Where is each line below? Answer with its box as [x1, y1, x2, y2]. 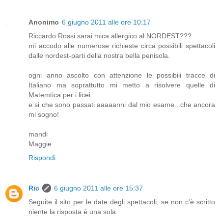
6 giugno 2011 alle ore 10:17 [62, 18, 151, 27]
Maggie [28, 140, 52, 148]
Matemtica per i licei [28, 91, 90, 99]
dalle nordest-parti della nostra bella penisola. [28, 52, 170, 60]
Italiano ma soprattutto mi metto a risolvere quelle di [28, 81, 215, 89]
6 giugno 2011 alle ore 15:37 [54, 184, 143, 192]
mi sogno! [28, 110, 59, 119]
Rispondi [28, 154, 55, 162]
